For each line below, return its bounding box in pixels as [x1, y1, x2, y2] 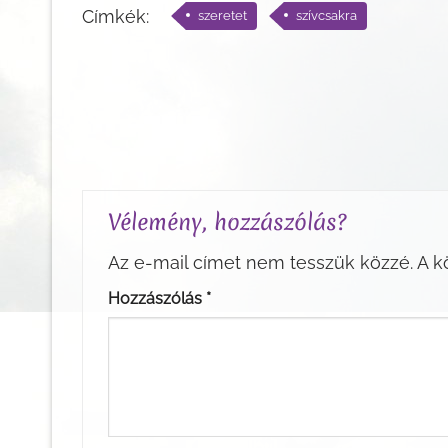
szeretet [197, 7, 247, 23]
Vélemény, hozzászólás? [108, 206, 354, 237]
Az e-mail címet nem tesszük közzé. [108, 252, 413, 274]
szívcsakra [295, 7, 357, 23]
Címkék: [82, 5, 149, 27]
